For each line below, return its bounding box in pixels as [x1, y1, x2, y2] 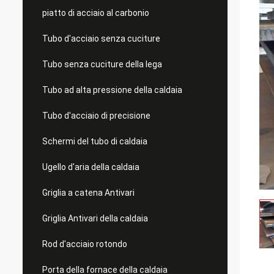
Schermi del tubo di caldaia [42, 136, 147, 146]
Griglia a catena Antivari [42, 188, 135, 198]
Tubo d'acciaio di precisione [42, 111, 150, 120]
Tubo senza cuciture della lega [42, 59, 162, 69]
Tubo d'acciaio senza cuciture [42, 34, 160, 43]
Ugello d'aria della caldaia [42, 162, 139, 172]
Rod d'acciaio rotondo [42, 239, 127, 249]
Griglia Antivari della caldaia [42, 213, 148, 223]
